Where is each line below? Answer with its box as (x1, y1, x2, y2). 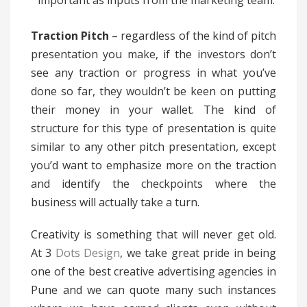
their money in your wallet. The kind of (31, 102, 276, 118)
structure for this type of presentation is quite (31, 121, 276, 136)
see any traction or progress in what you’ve (31, 65, 276, 81)
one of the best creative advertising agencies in (31, 264, 276, 280)
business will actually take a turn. (31, 195, 199, 210)
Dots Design (55, 245, 121, 261)
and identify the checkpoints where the (31, 176, 276, 192)
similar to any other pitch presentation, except (31, 139, 276, 155)
